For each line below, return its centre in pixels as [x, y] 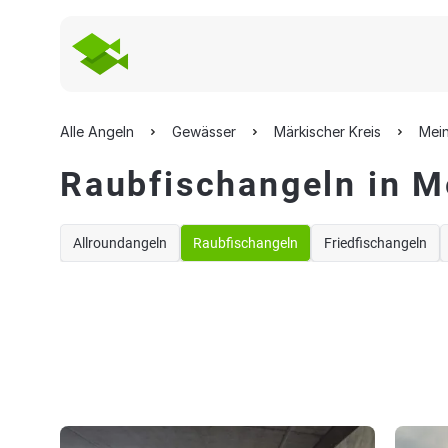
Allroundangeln [120, 243]
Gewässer [204, 131]
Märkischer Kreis [327, 131]
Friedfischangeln [375, 243]
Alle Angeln [97, 131]
